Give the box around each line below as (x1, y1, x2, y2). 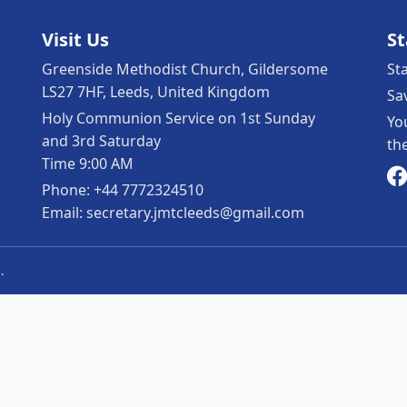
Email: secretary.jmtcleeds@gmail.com (42, 203, 304, 223)
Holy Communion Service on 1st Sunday (42, 108, 315, 128)
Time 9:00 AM (42, 154, 134, 174)
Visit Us (42, 27, 109, 52)
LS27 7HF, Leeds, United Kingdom (42, 82, 270, 102)
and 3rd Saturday (42, 131, 161, 151)
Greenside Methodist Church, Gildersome (42, 59, 328, 79)
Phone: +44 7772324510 (42, 180, 203, 200)
